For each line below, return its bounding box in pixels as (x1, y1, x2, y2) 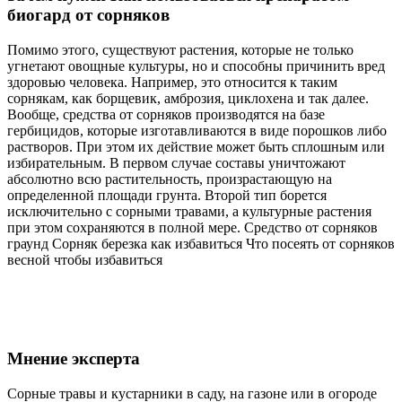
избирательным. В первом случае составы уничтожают (7, 154, 345, 170)
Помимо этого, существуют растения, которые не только (7, 41, 354, 57)
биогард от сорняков (7, 4, 170, 24)
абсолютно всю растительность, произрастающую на (7, 170, 332, 187)
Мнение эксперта (7, 349, 140, 369)
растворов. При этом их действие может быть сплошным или (7, 138, 385, 154)
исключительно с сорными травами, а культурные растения (7, 203, 371, 219)
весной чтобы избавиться (7, 251, 162, 267)
